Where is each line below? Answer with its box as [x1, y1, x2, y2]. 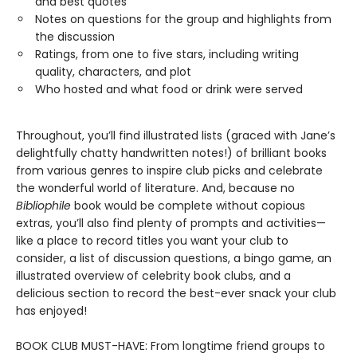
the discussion [35, 29, 115, 45]
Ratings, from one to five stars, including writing [35, 46, 299, 62]
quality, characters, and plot [35, 64, 191, 80]
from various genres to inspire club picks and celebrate [16, 163, 323, 178]
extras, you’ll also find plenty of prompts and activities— [16, 215, 326, 231]
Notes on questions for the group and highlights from [35, 11, 331, 27]
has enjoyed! [16, 303, 87, 319]
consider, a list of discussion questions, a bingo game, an [16, 250, 331, 266]
